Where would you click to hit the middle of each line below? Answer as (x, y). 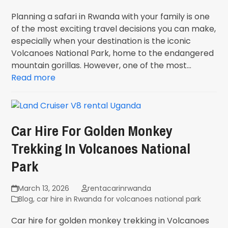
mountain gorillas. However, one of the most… (102, 65)
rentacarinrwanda (119, 188)
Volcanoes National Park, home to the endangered (113, 53)
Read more (34, 78)
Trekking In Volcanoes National (101, 149)
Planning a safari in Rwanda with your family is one (111, 17)
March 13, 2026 (43, 188)
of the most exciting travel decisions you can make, (114, 29)
